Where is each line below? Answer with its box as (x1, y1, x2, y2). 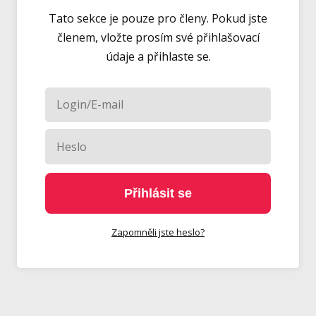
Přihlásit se (124, 186, 192, 200)
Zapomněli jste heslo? (111, 226, 205, 239)
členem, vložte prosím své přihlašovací (56, 29, 260, 45)
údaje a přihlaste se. (105, 48, 211, 64)
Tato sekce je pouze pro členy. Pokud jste (49, 10, 267, 26)
